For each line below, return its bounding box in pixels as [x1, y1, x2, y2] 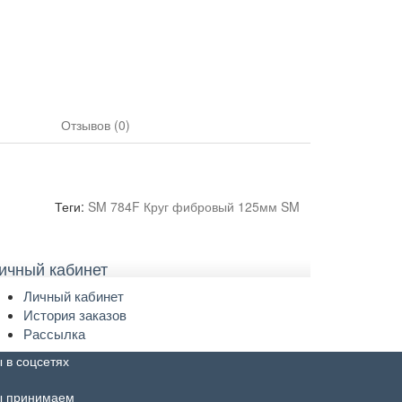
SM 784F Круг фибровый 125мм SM [88, 197, 300, 215]
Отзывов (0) [57, 116, 130, 134]
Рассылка [23, 324, 85, 343]
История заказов [23, 305, 127, 324]
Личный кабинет [23, 286, 124, 305]
